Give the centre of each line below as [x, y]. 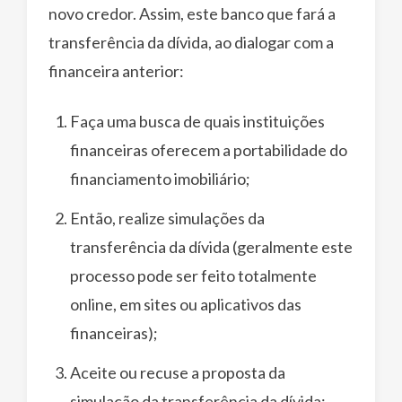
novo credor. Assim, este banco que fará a [192, 13]
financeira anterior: [116, 70]
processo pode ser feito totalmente [193, 275]
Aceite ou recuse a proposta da [178, 372]
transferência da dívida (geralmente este [211, 246]
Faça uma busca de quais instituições [197, 121]
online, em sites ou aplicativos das [186, 304]
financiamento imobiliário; [160, 178]
